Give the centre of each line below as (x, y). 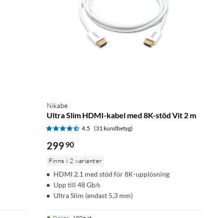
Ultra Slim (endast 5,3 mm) (93, 195)
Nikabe (57, 105)
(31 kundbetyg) (113, 128)
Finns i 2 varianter (75, 160)
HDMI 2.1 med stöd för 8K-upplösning (111, 174)
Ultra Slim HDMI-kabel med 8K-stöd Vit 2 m (121, 115)
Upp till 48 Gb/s (77, 184)
